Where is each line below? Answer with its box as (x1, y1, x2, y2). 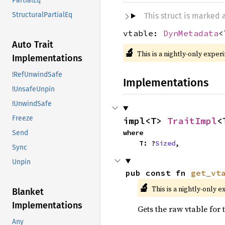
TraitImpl (167, 115, 217, 127)
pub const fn (125, 168, 191, 178)
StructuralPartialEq (12, 11, 72, 20)
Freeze (12, 114, 33, 123)
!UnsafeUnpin (12, 85, 55, 94)
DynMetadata (163, 28, 218, 38)
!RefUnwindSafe (12, 70, 62, 79)
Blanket (12, 186, 44, 198)
